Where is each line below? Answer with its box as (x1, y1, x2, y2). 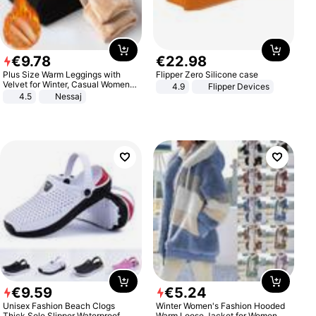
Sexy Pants (3, 88, 48, 99)
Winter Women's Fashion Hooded (155, 300, 285, 312)
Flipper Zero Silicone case (155, 68, 258, 80)
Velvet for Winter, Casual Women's (3, 78, 137, 90)
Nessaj (55, 90, 83, 102)
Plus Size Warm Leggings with (3, 68, 121, 80)
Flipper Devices (207, 80, 269, 92)
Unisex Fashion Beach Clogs (3, 300, 116, 312)
